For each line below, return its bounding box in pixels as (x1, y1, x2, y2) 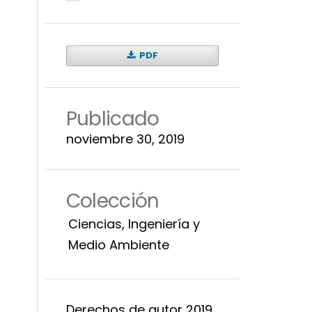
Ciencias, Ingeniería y (68, 214, 200, 233)
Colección (65, 187, 159, 214)
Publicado (65, 104, 159, 132)
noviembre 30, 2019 (65, 130, 185, 148)
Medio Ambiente (68, 235, 169, 253)
